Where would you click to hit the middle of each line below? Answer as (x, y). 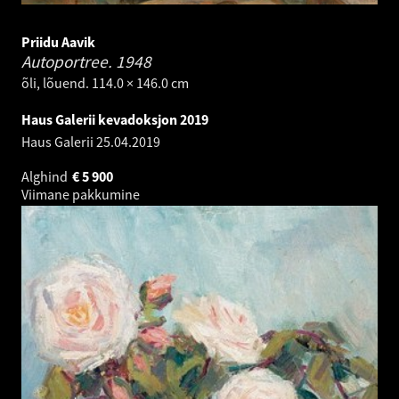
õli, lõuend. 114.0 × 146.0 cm (105, 83)
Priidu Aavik (58, 42)
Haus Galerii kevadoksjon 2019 (115, 120)
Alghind (46, 177)
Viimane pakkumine (82, 195)
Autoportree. (69, 62)
